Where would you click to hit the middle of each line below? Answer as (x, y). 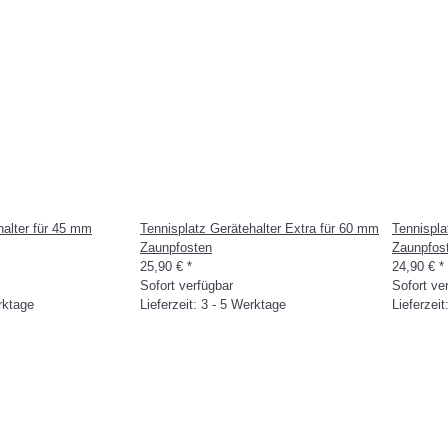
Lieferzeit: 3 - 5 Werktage (213, 304)
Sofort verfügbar (186, 285)
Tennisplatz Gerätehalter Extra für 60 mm (259, 228)
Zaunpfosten (176, 247)
